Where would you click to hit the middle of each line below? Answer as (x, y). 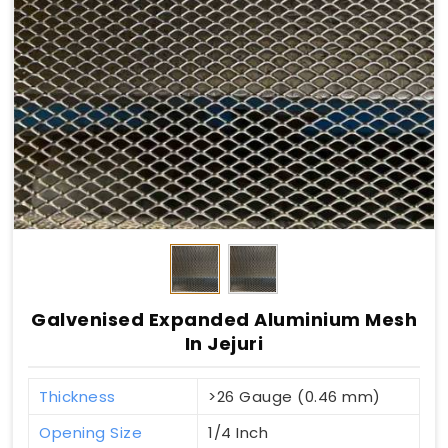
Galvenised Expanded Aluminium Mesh (224, 320)
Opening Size (90, 432)
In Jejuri (224, 344)
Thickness (77, 396)
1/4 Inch (238, 432)
